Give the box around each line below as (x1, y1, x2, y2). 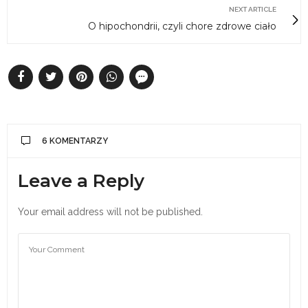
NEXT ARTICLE (229, 5, 276, 14)
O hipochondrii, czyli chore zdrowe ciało (88, 20, 276, 33)
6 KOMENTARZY (42, 136, 108, 146)
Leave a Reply (18, 170, 144, 192)
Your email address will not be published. (18, 206, 203, 218)
